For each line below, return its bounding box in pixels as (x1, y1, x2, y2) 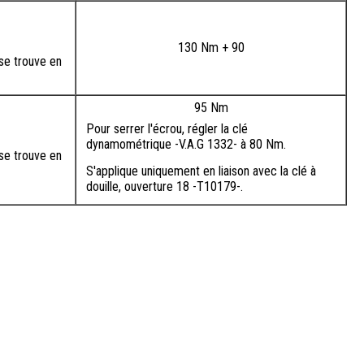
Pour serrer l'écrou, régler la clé (86, 121, 248, 137)
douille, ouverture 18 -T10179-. (86, 179, 243, 195)
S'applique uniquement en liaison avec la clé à (86, 163, 316, 180)
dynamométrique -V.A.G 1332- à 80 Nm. (86, 136, 286, 153)
